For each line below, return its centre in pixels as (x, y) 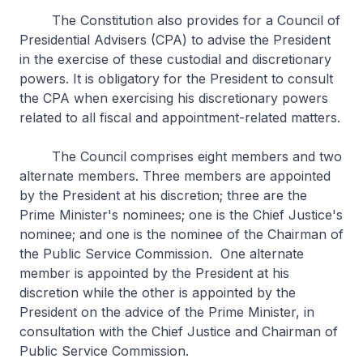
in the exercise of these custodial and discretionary (175, 59)
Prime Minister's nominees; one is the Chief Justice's (181, 215)
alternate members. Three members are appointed (175, 176)
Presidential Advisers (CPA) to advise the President (175, 40)
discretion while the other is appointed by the (158, 293)
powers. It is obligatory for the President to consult (176, 79)
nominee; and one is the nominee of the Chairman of (181, 234)
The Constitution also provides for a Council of (180, 20)
